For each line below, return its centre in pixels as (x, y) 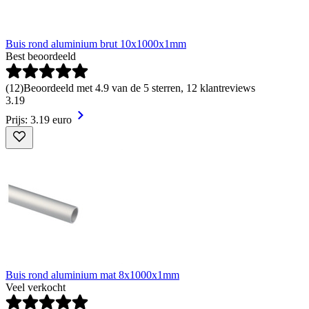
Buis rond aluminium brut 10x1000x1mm (96, 43)
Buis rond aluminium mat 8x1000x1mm (92, 275)
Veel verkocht (36, 287)
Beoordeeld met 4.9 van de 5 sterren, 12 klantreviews (139, 88)
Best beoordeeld (41, 56)
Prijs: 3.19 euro (39, 119)
